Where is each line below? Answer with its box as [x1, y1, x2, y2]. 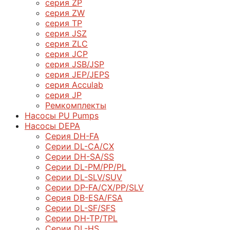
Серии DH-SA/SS [45, 151, 114, 162]
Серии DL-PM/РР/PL [45, 161, 126, 172]
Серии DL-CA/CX [45, 141, 114, 151]
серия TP [45, 17, 82, 28]
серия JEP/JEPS [45, 69, 109, 80]
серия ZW [45, 7, 85, 18]
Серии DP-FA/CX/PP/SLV [45, 182, 144, 193]
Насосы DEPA [25, 120, 80, 131]
